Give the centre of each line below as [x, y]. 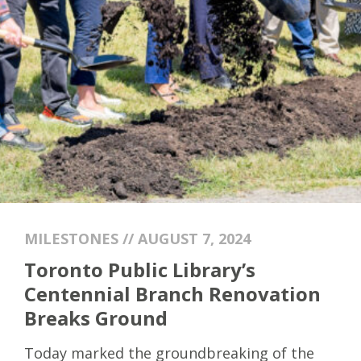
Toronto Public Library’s [140, 270]
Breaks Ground [96, 318]
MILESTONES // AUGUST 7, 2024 [137, 239]
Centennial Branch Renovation [172, 294]
